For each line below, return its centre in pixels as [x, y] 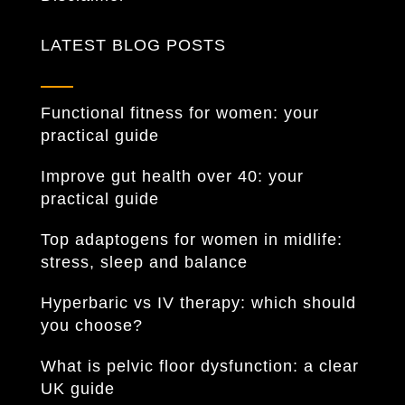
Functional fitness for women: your [179, 113]
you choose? [91, 325]
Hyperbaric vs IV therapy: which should [198, 303]
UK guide [77, 389]
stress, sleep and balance [144, 262]
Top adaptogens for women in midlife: [191, 240]
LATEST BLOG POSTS [133, 45]
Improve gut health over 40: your [172, 176]
